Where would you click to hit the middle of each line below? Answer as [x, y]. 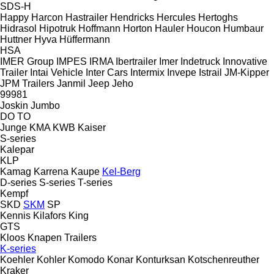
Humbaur [243, 28]
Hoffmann [99, 28]
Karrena [51, 171]
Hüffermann [85, 39]
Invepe [182, 72]
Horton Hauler [154, 28]
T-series [95, 182]
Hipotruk [57, 28]
